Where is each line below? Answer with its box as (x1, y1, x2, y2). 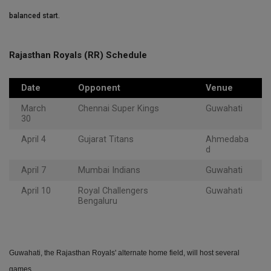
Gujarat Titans (78, 134, 134, 145)
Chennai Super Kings (78, 103, 159, 114)
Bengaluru (78, 196, 117, 207)
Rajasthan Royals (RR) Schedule (9, 50, 147, 61)
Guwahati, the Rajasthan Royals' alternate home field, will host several (9, 249, 240, 258)
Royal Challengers (78, 186, 148, 197)
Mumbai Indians (78, 165, 140, 176)
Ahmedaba (206, 134, 249, 145)
